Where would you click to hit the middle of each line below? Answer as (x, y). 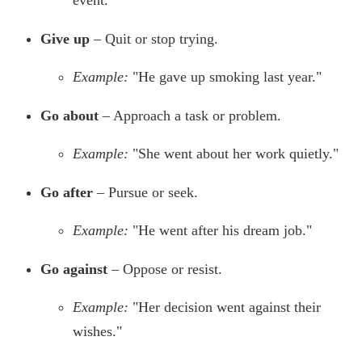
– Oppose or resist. (165, 269)
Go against (74, 269)
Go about (69, 116)
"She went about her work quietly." (236, 154)
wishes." (97, 332)
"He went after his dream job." (222, 231)
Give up (65, 39)
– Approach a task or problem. (190, 116)
